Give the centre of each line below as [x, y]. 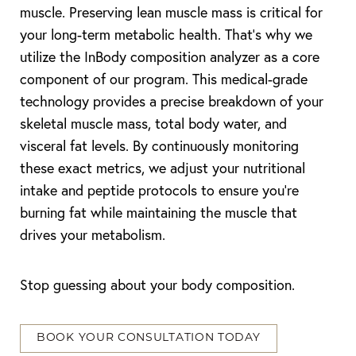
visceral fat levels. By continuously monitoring [159, 146]
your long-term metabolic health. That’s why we [166, 35]
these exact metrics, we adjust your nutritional [163, 168]
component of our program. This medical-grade [164, 79]
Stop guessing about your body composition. [157, 285]
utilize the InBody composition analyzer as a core [170, 57]
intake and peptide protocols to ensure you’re [159, 190]
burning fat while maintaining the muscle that [159, 213]
